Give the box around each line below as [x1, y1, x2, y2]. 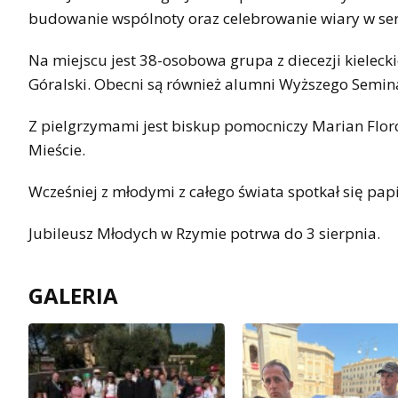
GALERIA [28, 280, 118, 310]
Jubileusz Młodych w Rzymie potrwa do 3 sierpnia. [28, 222, 380, 243]
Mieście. [28, 139, 89, 160]
